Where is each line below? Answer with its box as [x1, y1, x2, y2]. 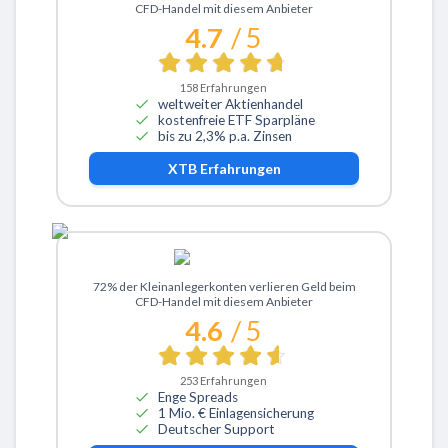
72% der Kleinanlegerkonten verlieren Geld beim [92, 279, 356, 295]
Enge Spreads [158, 388, 238, 405]
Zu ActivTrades [172, 274, 279, 294]
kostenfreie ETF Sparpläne [157, 111, 315, 128]
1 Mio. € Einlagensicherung [158, 404, 314, 421]
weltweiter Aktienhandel [157, 95, 303, 112]
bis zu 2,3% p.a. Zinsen [157, 127, 292, 144]
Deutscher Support [158, 420, 275, 437]
